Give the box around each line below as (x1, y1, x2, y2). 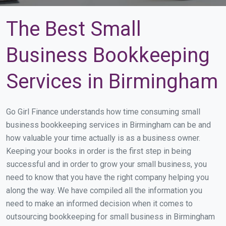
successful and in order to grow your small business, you (6, 159, 207, 169)
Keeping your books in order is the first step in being (6, 146, 191, 156)
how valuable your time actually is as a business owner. (6, 133, 200, 143)
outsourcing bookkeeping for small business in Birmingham (6, 212, 215, 221)
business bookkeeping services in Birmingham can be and (6, 120, 211, 130)
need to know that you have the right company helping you (6, 173, 209, 182)
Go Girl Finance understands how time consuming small (6, 107, 200, 117)
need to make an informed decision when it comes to (6, 199, 193, 208)
